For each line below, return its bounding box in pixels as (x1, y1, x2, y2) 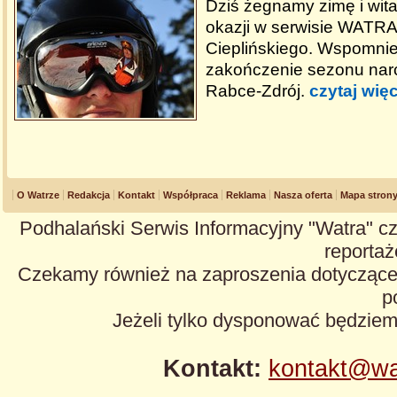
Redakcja (67, 190, 110, 200)
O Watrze (17, 190, 59, 200)
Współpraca (163, 190, 218, 200)
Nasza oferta (274, 190, 332, 200)
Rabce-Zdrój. (206, 82, 309, 100)
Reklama (226, 190, 266, 200)
